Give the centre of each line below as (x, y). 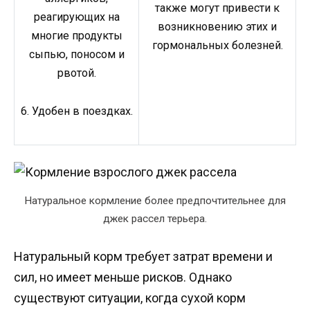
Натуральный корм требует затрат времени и (143, 256)
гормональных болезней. (217, 45)
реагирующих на (76, 17)
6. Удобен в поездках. (76, 111)
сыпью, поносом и (76, 55)
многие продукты (76, 36)
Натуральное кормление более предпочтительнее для (155, 200)
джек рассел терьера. (155, 218)
